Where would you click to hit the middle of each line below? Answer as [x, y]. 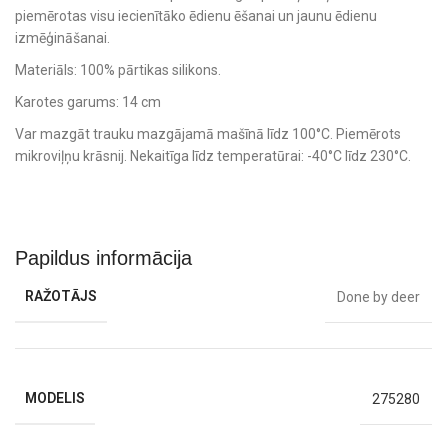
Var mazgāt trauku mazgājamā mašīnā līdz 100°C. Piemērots [208, 134]
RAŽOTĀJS [61, 296]
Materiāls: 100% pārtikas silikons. [118, 70]
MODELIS [55, 398]
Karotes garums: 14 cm [88, 102]
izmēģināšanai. [62, 38]
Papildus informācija [103, 258]
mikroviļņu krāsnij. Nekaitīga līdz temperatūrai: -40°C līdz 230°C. [213, 156]
